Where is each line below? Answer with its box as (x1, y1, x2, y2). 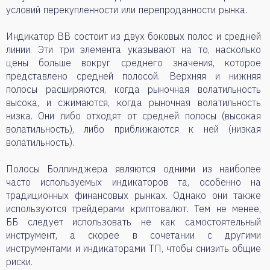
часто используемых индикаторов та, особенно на (6, 176, 261, 188)
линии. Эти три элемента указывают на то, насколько (6, 43, 261, 55)
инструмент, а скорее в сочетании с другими (6, 229, 261, 241)
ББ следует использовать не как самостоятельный (6, 216, 261, 228)
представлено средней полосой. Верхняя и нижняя (6, 70, 261, 82)
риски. (6, 256, 33, 268)
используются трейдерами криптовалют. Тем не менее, (6, 202, 261, 215)
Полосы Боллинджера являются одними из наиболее (6, 163, 261, 175)
